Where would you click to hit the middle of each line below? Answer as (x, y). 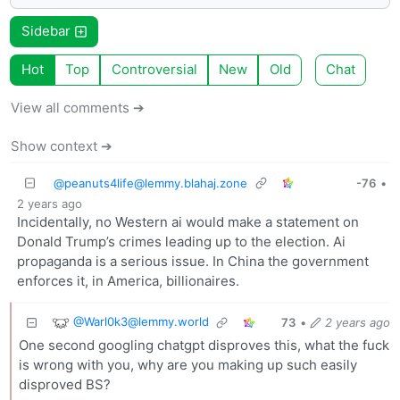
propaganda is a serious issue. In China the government (192, 262)
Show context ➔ (62, 146)
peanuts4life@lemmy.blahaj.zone (156, 183)
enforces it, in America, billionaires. (128, 281)
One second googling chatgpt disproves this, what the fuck (204, 345)
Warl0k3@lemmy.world (146, 322)
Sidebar (47, 31)
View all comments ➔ (78, 107)
